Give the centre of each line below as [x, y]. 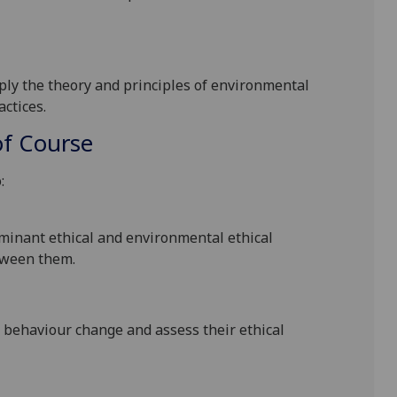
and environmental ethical [183, 238]
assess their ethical [218, 330]
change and [113, 330]
